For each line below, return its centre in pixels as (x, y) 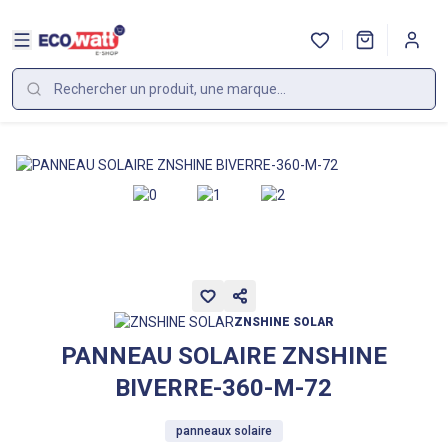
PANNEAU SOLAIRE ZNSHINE (223, 355)
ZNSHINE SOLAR (283, 321)
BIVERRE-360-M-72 (224, 387)
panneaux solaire (223, 430)
